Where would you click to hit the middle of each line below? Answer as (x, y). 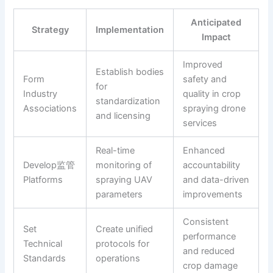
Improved (203, 64)
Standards (45, 258)
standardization (128, 101)
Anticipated (216, 22)
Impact (216, 37)
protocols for (123, 243)
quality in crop (212, 94)
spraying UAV (124, 179)
